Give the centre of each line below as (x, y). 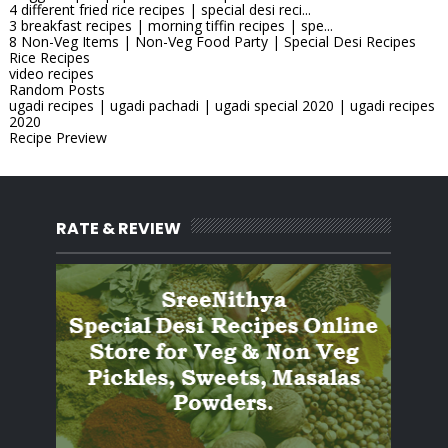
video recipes (51, 73)
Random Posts (56, 89)
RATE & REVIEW (119, 228)
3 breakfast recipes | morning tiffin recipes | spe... (170, 25)
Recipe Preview (57, 137)
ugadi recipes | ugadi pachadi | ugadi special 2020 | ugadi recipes (221, 105)
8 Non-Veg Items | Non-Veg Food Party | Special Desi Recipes (212, 41)
